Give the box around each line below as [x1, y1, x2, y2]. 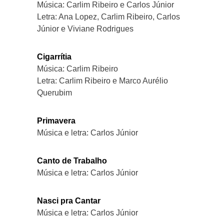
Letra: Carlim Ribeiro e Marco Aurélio [37, 76, 168, 85]
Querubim [37, 88, 72, 97]
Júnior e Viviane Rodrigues [37, 24, 133, 33]
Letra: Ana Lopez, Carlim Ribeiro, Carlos [37, 12, 180, 21]
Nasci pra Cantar [37, 196, 100, 205]
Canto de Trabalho [37, 156, 107, 165]
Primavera [37, 116, 75, 125]
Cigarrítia [37, 52, 71, 61]
